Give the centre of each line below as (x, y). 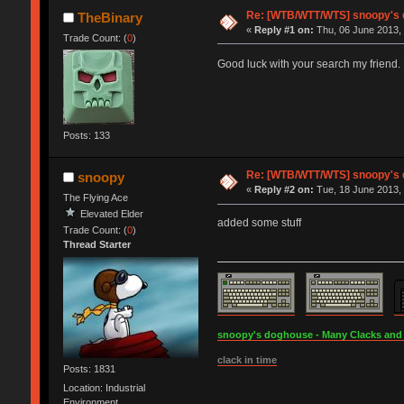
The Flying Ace (95, 198)
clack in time (247, 359)
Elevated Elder (111, 214)
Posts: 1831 (89, 368)
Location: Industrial (104, 388)
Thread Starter (96, 245)
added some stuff (259, 223)
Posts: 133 (86, 136)
